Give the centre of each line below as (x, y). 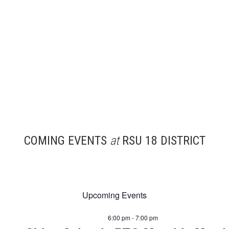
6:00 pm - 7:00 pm (133, 218)
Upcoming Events (114, 195)
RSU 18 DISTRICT (162, 141)
